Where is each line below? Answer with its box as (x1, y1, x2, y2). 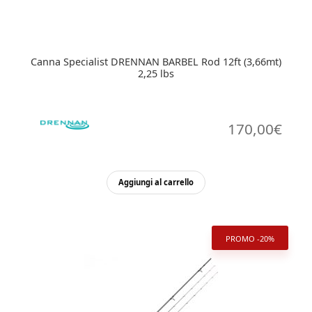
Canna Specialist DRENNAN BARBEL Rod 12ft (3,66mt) (31, 55, 281, 69)
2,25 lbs (138, 67, 174, 81)
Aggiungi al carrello (118, 177, 194, 188)
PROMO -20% (225, 233, 274, 244)
